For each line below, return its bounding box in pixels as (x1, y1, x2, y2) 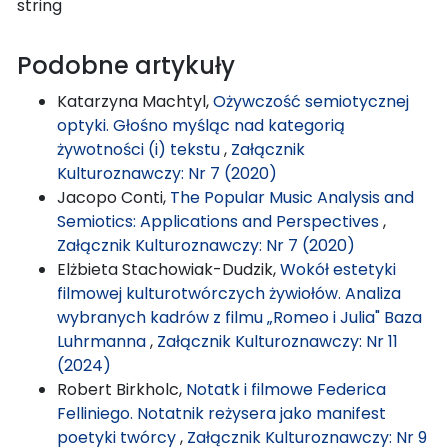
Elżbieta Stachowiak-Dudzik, (57, 257, 280, 281)
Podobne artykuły (17, 48, 235, 82)
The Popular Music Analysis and (170, 185, 414, 209)
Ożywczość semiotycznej (213, 89, 409, 113)
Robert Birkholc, (57, 377, 186, 401)
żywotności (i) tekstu (57, 137, 224, 161)
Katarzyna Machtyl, (57, 89, 213, 113)
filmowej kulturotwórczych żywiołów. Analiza (57, 281, 401, 305)
